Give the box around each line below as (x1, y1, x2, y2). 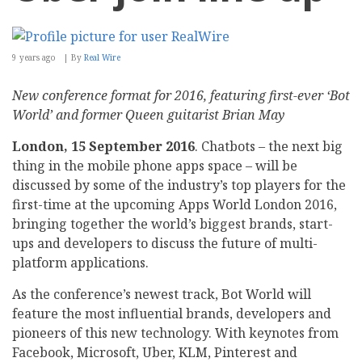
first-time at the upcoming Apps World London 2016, (12, 196, 337, 214)
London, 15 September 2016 (12, 137, 195, 156)
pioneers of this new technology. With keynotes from (12, 324, 339, 343)
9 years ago (12, 52, 56, 64)
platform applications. (12, 254, 149, 272)
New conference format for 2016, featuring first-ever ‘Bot (12, 86, 350, 105)
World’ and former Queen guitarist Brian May (12, 106, 284, 124)
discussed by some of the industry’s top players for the (12, 176, 346, 195)
